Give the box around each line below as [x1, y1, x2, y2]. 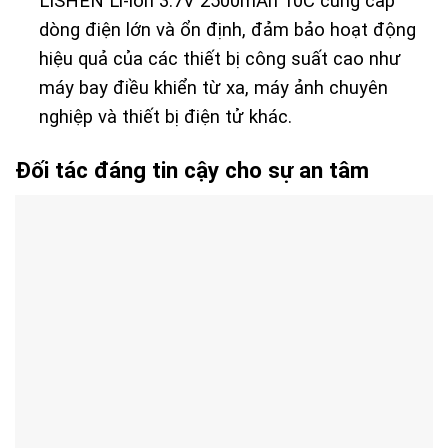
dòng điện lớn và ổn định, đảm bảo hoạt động [39, 18, 417, 41]
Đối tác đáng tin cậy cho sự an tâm [15, 156, 369, 183]
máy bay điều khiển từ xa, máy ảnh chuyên [39, 76, 389, 99]
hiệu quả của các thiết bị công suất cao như [39, 47, 402, 70]
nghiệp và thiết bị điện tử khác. [39, 105, 293, 128]
